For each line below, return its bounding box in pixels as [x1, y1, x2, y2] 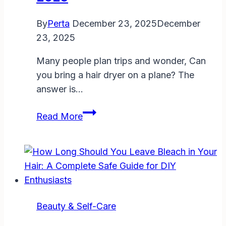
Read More [36, 110, 83, 122]
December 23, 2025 [72, 18, 157, 29]
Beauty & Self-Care [36, 200, 116, 211]
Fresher [82, 30, 113, 40]
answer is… [36, 83, 83, 94]
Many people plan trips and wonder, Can [36, 55, 206, 66]
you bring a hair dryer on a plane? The [36, 69, 194, 80]
